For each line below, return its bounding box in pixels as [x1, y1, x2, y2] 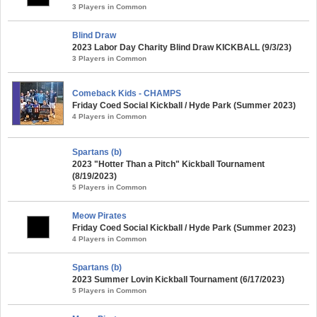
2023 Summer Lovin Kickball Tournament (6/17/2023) [72, 274, 284, 284]
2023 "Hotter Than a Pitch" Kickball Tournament [72, 158, 265, 169]
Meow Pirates [72, 210, 127, 221]
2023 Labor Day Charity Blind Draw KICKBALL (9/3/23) [72, 42, 292, 52]
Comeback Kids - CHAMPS [72, 88, 181, 98]
